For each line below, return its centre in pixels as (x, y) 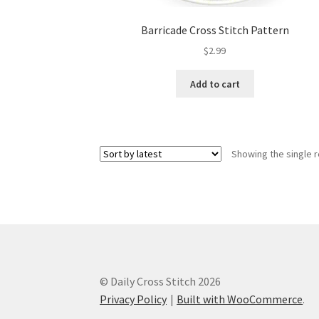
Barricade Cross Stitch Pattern (215, 30)
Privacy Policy (134, 299)
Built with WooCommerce (240, 299)
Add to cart (215, 84)
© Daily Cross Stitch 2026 (161, 281)
